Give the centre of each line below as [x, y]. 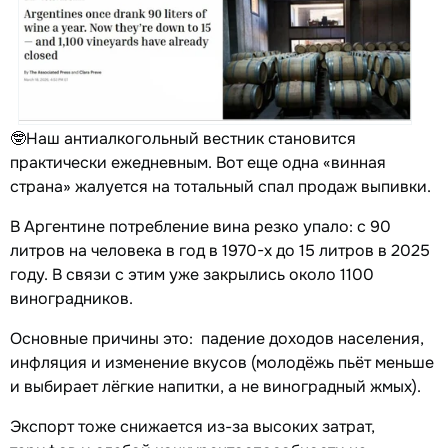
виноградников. [71, 299]
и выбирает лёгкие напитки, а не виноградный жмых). [217, 387]
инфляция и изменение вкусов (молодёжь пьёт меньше [222, 363]
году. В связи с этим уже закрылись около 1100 [192, 275]
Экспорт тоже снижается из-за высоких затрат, [192, 427]
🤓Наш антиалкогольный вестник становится [183, 139]
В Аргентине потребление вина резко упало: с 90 [200, 227]
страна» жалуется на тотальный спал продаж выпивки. [222, 187]
